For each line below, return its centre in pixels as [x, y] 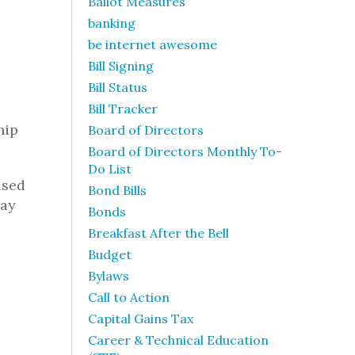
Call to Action [129, 297]
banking [112, 23]
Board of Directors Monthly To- [185, 151]
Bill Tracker [123, 109]
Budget [110, 254]
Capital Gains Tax [141, 319]
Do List [110, 169]
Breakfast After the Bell [158, 233]
